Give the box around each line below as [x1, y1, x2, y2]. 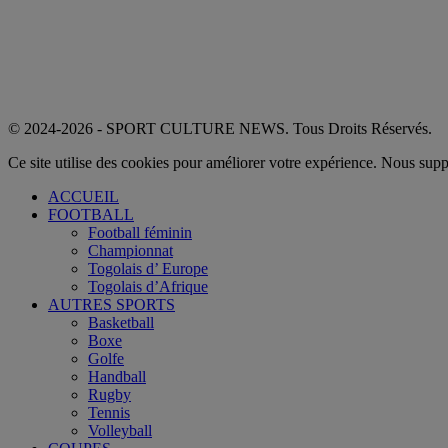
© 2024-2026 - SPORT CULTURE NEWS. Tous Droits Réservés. [8, 119, 432, 137]
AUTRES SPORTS [48, 295, 175, 313]
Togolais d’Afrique [88, 277, 208, 295]
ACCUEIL [48, 187, 119, 205]
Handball [88, 367, 146, 385]
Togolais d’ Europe [88, 259, 208, 277]
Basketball [88, 313, 154, 331]
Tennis [88, 403, 130, 421]
